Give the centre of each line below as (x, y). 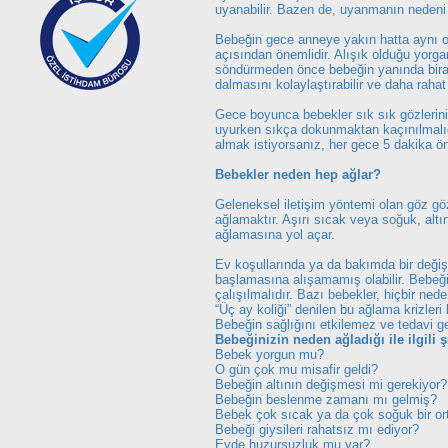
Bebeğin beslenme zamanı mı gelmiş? (326, 399)
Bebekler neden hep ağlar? (298, 174)
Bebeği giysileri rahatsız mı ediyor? (317, 429)
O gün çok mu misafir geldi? (296, 369)
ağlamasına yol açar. (275, 234)
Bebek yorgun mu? (269, 354)
